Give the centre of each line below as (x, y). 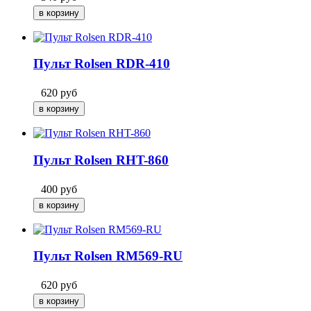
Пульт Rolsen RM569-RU (108, 256)
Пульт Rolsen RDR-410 (102, 64)
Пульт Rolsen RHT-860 (101, 160)
